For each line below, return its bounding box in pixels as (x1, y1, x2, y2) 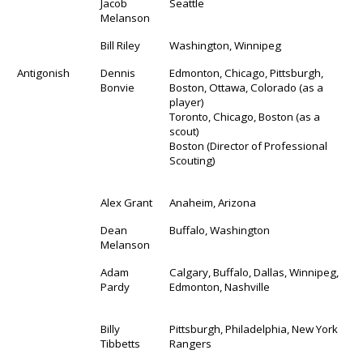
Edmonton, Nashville (169, 279, 271, 294)
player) (169, 94, 205, 109)
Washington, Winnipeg (169, 37, 282, 53)
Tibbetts (100, 335, 141, 351)
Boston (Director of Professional (169, 138, 328, 153)
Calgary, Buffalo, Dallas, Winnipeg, (169, 264, 340, 280)
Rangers (169, 335, 212, 351)
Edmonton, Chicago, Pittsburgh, (169, 65, 324, 80)
